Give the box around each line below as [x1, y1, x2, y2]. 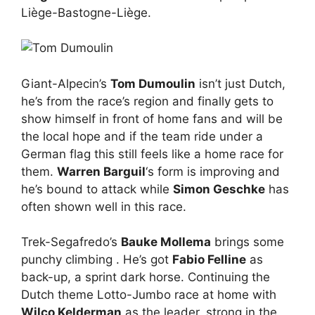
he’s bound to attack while [21, 181, 173, 196]
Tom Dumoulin [110, 76, 195, 91]
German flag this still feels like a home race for [21, 146, 283, 161]
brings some [211, 235, 284, 250]
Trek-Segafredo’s [21, 235, 121, 250]
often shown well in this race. [21, 199, 186, 214]
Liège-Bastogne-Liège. [21, 5, 151, 20]
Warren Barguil [57, 164, 146, 179]
